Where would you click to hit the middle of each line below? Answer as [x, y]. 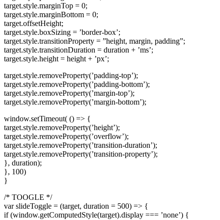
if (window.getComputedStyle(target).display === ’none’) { [96, 215]
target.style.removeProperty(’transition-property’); [81, 154]
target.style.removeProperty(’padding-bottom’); [77, 84]
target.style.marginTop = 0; [46, 5]
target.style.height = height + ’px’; [56, 58]
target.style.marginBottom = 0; [51, 14]
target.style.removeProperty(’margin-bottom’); [75, 102]
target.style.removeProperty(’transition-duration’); [81, 145]
